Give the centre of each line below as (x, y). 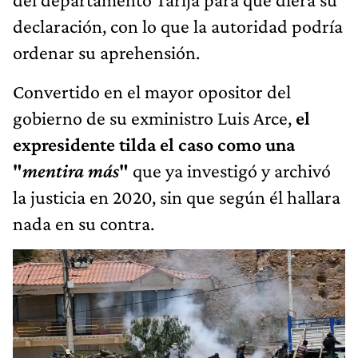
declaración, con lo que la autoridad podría (178, 26)
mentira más (71, 170)
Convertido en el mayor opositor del (152, 91)
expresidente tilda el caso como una (154, 144)
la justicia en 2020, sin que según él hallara (177, 197)
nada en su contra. (84, 223)
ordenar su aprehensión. (106, 52)
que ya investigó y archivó (230, 170)
